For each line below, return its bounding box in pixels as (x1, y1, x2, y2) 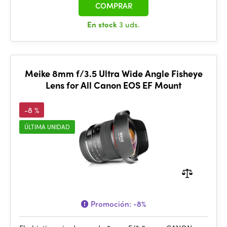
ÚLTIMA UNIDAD (24, 122, 70, 131)
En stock (87, 19, 119, 30)
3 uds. (119, 19, 140, 30)
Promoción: (89, 198, 133, 209)
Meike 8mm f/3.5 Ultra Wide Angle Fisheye (24, 67, 203, 80)
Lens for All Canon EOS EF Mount (46, 79, 181, 91)
